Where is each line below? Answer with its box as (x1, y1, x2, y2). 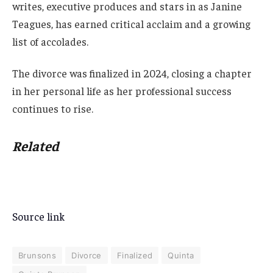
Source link (12, 209, 65, 223)
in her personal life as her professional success (12, 84, 232, 98)
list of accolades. (12, 35, 88, 49)
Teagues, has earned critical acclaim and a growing (12, 17, 250, 31)
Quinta (168, 250, 194, 260)
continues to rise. (12, 102, 93, 116)
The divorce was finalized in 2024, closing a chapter (12, 66, 252, 80)
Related (12, 137, 59, 155)
